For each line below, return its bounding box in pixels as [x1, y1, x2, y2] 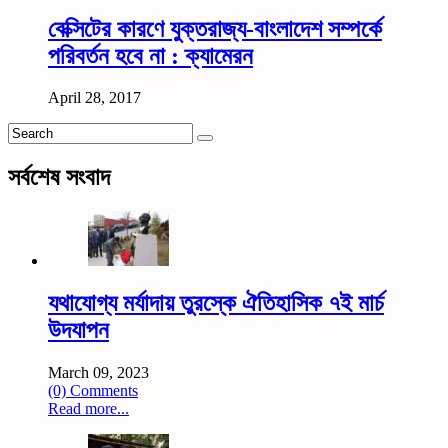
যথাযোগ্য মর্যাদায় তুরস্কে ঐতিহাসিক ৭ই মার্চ [48, 290, 384, 317]
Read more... [48, 400, 129, 418]
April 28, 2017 [48, 89, 141, 107]
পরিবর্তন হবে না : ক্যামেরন [48, 42, 253, 69]
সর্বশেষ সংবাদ [8, 164, 110, 191]
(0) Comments [48, 382, 138, 400]
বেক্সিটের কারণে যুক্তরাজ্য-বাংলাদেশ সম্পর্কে [48, 15, 382, 42]
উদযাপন [48, 317, 109, 344]
